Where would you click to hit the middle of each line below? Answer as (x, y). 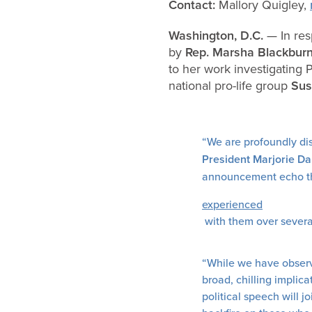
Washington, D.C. (216, 35)
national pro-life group (230, 85)
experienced (232, 204)
